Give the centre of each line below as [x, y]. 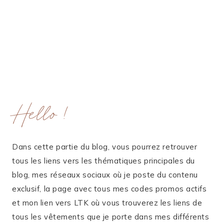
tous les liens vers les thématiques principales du [103, 160]
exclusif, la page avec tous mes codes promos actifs [109, 188]
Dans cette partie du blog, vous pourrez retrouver [105, 146]
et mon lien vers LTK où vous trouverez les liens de [107, 202]
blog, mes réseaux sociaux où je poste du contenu [105, 174]
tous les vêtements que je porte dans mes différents [111, 216]
